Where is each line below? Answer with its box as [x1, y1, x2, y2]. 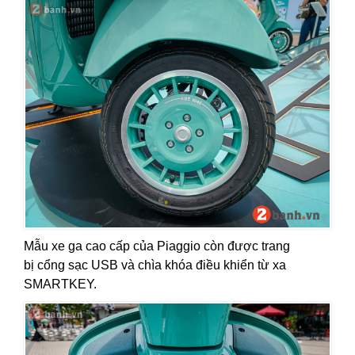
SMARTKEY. [24, 277, 97, 291]
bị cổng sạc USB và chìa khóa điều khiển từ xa [24, 258, 286, 272]
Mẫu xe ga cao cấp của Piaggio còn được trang [24, 239, 290, 253]
